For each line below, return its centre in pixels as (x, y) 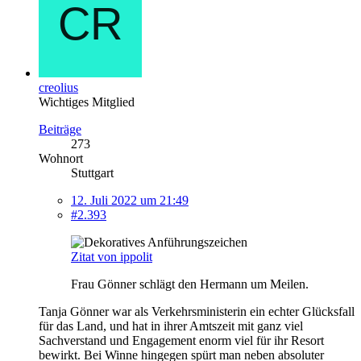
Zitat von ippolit (112, 256)
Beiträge (60, 129)
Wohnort (61, 158)
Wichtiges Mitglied (87, 102)
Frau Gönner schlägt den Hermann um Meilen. (190, 284)
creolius (58, 87)
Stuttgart (92, 172)
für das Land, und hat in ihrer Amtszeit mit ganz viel (171, 326)
